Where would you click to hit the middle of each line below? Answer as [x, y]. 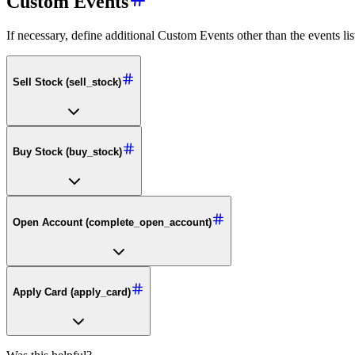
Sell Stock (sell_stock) [67, 82]
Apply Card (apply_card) [72, 292]
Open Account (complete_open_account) [112, 222]
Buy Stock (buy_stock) [67, 152]
